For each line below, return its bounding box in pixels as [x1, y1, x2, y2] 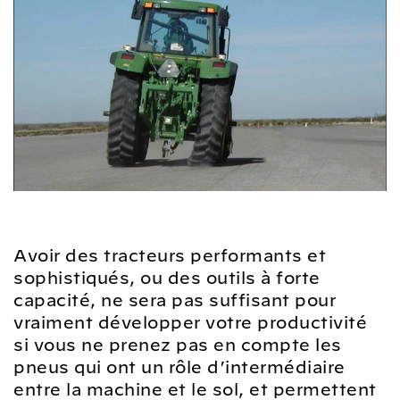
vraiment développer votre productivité [13, 312, 367, 332]
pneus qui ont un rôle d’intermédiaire [13, 357, 346, 377]
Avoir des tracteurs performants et [13, 246, 326, 265]
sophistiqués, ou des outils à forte [13, 268, 321, 287]
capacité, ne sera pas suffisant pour [13, 290, 336, 310]
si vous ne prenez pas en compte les [13, 335, 342, 354]
